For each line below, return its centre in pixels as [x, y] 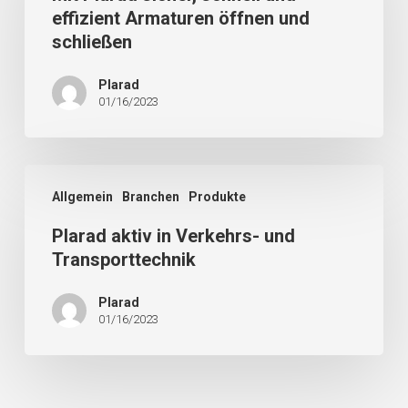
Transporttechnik [123, 260]
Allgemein [82, 197]
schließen [92, 42]
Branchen [150, 197]
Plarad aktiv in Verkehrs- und [173, 236]
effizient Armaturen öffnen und [180, 18]
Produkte [217, 197]
